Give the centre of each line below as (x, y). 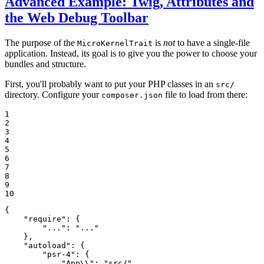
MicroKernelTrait (115, 44)
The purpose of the (41, 43)
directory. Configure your (53, 95)
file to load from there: (205, 95)
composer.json (132, 95)
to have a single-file (212, 43)
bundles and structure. (45, 64)
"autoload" (47, 246)
